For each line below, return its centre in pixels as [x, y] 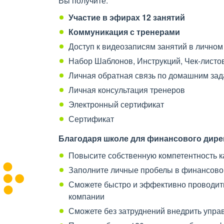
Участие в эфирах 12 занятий [127, 17]
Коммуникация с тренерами [124, 32]
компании [86, 196]
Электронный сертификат [116, 104]
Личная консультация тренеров [127, 90]
